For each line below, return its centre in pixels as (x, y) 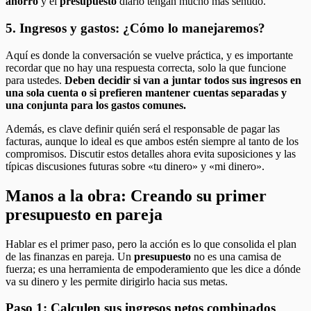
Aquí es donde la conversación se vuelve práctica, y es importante (149, 55)
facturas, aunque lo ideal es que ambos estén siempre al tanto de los (152, 141)
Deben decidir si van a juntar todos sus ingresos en (183, 80)
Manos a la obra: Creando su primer (136, 195)
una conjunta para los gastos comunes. (96, 105)
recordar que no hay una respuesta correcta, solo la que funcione (146, 67)
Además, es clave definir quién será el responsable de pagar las (143, 128)
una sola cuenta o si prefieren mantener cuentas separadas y (146, 92)
